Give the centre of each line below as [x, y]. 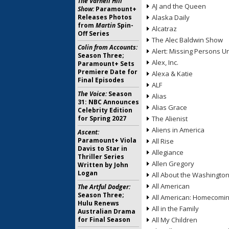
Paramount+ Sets [106, 64]
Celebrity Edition [105, 110]
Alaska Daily [171, 17]
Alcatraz [164, 29]
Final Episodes [101, 80]
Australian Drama [107, 211]
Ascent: [88, 132]
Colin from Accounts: [108, 47]
